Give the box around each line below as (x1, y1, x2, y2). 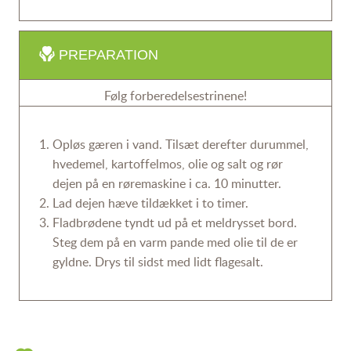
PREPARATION (58, 47, 158, 63)
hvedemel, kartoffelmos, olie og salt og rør (52, 155, 283, 173)
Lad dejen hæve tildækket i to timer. (52, 194, 248, 212)
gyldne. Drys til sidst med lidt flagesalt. (52, 253, 263, 271)
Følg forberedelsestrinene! (104, 87, 247, 105)
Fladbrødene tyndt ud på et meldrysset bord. (52, 214, 297, 232)
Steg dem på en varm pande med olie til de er (52, 233, 298, 251)
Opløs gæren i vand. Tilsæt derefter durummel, (52, 136, 309, 154)
